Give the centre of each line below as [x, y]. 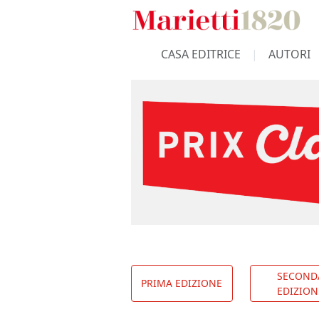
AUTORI [289, 54]
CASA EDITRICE [200, 54]
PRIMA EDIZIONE [182, 283]
